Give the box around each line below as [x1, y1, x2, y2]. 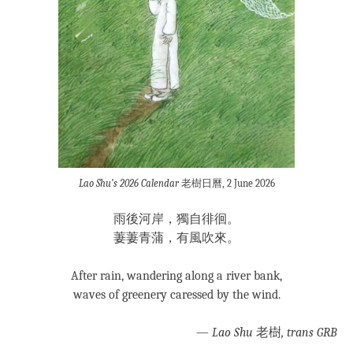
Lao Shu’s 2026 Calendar [78, 177, 179, 190]
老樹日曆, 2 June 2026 [178, 177, 275, 190]
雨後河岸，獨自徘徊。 [113, 212, 240, 227]
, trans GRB [281, 325, 337, 340]
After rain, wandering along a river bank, [71, 269, 282, 284]
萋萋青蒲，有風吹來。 [113, 231, 240, 246]
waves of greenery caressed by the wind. [72, 288, 281, 303]
